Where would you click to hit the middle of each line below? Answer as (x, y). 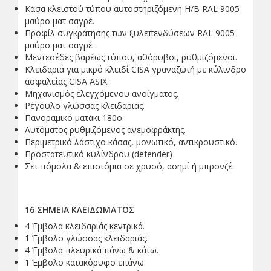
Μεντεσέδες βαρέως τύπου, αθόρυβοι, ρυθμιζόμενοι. (131, 57)
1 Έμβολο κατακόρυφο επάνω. (85, 262)
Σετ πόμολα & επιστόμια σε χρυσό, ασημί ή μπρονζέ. (129, 166)
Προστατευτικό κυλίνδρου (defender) (99, 154)
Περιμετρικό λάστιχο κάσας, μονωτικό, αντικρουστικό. (131, 142)
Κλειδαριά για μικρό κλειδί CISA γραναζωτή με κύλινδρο (135, 69)
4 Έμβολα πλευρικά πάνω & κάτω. (92, 250)
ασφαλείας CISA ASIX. (67, 81)
